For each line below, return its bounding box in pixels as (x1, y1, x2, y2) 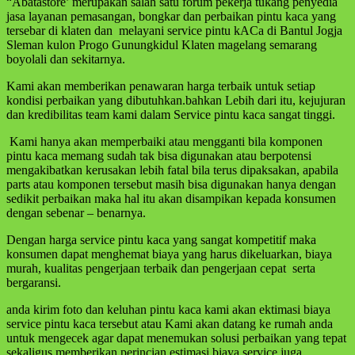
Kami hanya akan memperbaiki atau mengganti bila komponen (6, 134, 323, 148)
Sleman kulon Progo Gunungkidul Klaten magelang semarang (6, 37, 317, 52)
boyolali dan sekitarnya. (6, 52, 125, 66)
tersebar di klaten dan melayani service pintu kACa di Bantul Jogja (6, 23, 342, 37)
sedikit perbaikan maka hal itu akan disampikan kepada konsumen (6, 191, 336, 205)
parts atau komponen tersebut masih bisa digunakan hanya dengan (6, 177, 336, 191)
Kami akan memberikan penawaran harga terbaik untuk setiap (6, 78, 315, 93)
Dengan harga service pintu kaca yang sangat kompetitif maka (6, 232, 316, 246)
